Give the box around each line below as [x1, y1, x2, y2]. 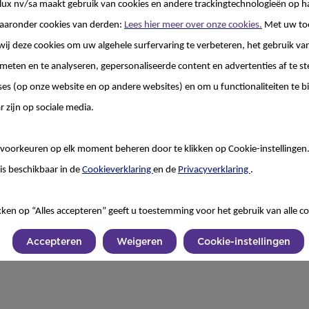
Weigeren [116, 236, 163, 247]
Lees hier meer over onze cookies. [124, 20, 262, 30]
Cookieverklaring [82, 165, 153, 175]
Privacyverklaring [178, 165, 250, 175]
